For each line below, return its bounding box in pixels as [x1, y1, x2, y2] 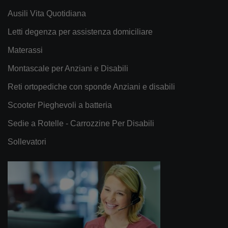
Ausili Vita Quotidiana [8, 9, 86, 18]
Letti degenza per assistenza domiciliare [8, 27, 153, 36]
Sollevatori [8, 137, 46, 146]
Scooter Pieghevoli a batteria [8, 100, 112, 109]
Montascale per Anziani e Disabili [8, 64, 128, 73]
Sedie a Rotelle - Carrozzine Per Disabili [8, 119, 154, 128]
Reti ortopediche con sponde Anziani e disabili [8, 82, 175, 91]
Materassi [8, 45, 43, 54]
